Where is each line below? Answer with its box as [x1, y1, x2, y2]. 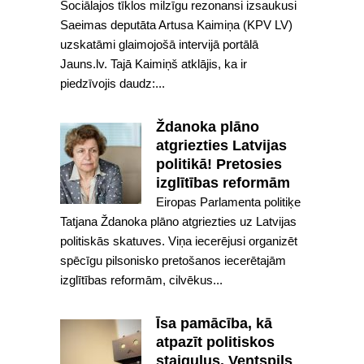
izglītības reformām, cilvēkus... [60, 273, 223, 287]
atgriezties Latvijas [156, 137, 287, 154]
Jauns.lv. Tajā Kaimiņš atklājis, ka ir [60, 57, 247, 71]
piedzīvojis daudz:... [60, 76, 165, 90]
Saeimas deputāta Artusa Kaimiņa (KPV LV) [60, 18, 292, 32]
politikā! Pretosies [156, 156, 282, 172]
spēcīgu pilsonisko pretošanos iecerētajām [60, 253, 286, 267]
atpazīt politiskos [156, 334, 275, 350]
